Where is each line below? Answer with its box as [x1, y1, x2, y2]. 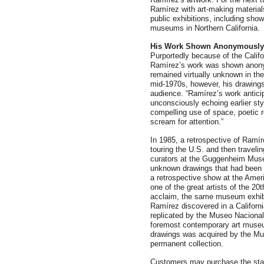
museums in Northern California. [150, 24, 260, 32]
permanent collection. [150, 239, 223, 248]
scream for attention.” [150, 117, 223, 126]
